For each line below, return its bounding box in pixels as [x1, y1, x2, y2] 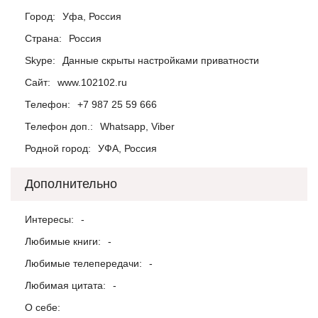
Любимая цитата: [25, 280, 106, 291]
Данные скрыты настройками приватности [62, 55, 259, 66]
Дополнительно [25, 177, 117, 191]
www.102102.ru [57, 77, 127, 88]
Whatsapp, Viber [100, 121, 175, 132]
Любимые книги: [25, 236, 101, 247]
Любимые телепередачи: [25, 258, 142, 269]
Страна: [25, 33, 62, 44]
